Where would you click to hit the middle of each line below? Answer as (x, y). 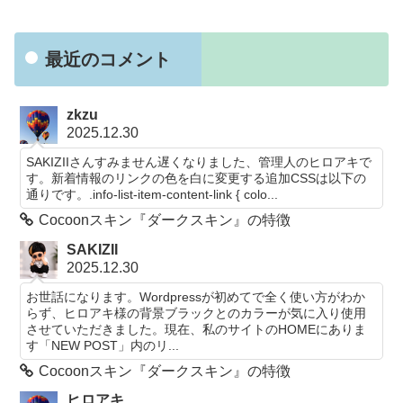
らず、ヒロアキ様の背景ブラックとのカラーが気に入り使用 (197, 313)
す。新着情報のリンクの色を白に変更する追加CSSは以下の (197, 179)
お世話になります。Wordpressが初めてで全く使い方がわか (196, 296)
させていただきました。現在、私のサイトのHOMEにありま (197, 329)
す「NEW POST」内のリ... (103, 345)
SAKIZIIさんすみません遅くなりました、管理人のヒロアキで (199, 162)
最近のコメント (108, 59)
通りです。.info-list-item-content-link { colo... (152, 195)
